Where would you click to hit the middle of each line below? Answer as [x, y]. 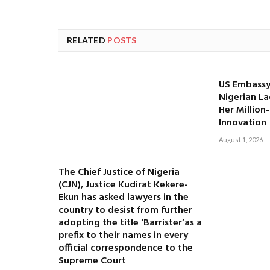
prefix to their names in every [123, 235]
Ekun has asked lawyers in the [124, 197]
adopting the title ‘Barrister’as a [130, 223]
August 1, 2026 [240, 139]
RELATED [87, 40]
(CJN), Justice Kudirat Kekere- [123, 185]
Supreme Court [92, 261]
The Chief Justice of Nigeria [119, 172]
